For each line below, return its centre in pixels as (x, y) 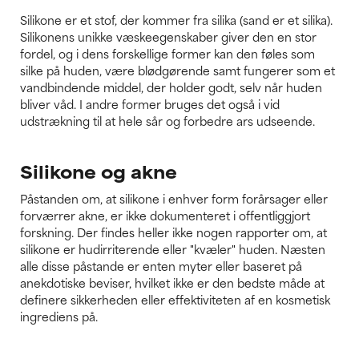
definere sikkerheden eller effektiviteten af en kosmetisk (175, 300)
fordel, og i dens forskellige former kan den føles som (167, 54)
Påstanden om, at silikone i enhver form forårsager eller (174, 199)
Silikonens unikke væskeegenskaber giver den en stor (168, 37)
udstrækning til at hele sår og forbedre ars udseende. (167, 121)
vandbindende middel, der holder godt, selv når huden (171, 87)
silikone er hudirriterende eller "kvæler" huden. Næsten (173, 249)
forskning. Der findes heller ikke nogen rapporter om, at (173, 232)
